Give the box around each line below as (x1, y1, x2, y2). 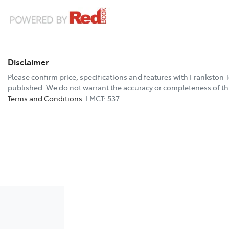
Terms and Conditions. (8, 93, 84, 103)
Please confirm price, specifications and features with (8, 71, 190, 82)
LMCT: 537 (86, 93, 120, 103)
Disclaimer (8, 56, 49, 67)
